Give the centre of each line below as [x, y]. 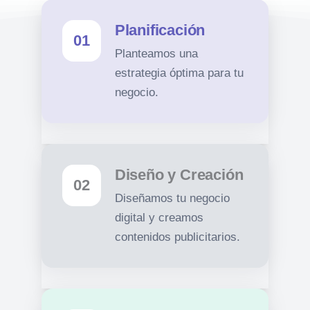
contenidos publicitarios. [177, 237]
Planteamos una [156, 54]
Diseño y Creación [179, 175]
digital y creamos [159, 218]
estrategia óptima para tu [179, 73]
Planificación [160, 30]
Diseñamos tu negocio [172, 198]
